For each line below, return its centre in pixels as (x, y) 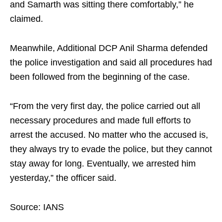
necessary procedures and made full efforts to (100, 121)
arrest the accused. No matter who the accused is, (109, 135)
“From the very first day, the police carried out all (105, 106)
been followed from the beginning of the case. (100, 77)
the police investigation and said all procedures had (111, 63)
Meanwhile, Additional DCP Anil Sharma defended (109, 48)
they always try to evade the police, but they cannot (111, 149)
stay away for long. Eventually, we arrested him (103, 164)
